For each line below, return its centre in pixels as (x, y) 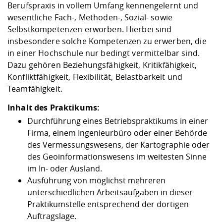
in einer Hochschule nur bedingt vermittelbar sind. (104, 53)
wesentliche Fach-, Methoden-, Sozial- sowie (90, 17)
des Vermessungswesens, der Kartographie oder (118, 145)
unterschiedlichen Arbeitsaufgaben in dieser (110, 192)
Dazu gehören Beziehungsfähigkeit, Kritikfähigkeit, (102, 65)
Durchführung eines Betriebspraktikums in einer (118, 121)
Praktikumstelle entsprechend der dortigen (108, 204)
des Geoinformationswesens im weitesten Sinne (117, 157)
